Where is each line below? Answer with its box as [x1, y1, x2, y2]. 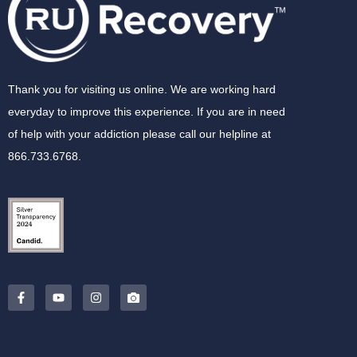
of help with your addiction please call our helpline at [8, 127, 271, 140]
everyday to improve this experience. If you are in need [8, 104, 285, 118]
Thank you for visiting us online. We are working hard [8, 82, 276, 96]
